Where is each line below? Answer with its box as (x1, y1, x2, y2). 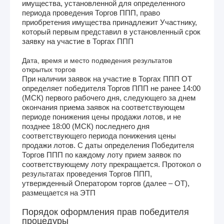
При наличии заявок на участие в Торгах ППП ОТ (22, 74, 192, 83)
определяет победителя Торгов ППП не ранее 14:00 (22, 83, 200, 92)
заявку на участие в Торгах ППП (22, 36, 133, 45)
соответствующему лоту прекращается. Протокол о (22, 159, 201, 168)
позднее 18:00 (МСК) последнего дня (22, 121, 149, 130)
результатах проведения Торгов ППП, (22, 169, 152, 178)
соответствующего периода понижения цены (22, 131, 176, 140)
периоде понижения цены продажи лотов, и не (22, 112, 181, 121)
